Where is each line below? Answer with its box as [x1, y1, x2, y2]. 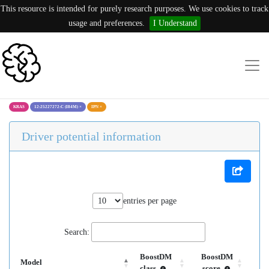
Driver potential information [22, 130, 161, 143]
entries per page [123, 196, 177, 205]
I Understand [153, 19, 197, 28]
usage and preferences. [68, 19, 145, 28]
